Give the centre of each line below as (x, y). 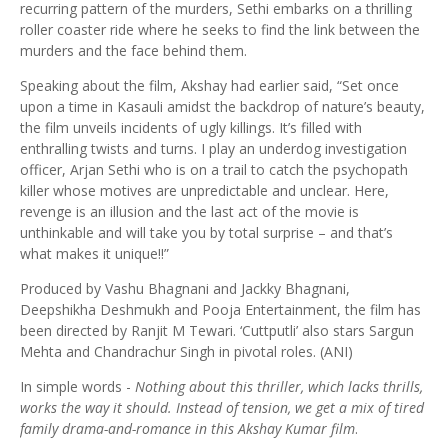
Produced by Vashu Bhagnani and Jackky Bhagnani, (185, 288)
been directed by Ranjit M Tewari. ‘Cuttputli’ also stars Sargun (217, 330)
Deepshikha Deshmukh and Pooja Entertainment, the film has (220, 309)
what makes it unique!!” (94, 253)
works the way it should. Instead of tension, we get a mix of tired (222, 407)
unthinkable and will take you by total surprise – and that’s (206, 232)
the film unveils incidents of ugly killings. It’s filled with (191, 127)
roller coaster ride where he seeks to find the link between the (220, 29)
